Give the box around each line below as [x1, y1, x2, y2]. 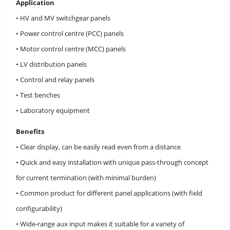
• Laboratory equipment [16, 105, 90, 115]
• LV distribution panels [16, 59, 87, 69]
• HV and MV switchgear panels [16, 13, 110, 23]
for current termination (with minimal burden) [16, 172, 156, 182]
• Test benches [16, 90, 60, 100]
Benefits [16, 126, 44, 136]
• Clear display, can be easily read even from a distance [16, 142, 181, 151]
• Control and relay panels [16, 74, 94, 84]
